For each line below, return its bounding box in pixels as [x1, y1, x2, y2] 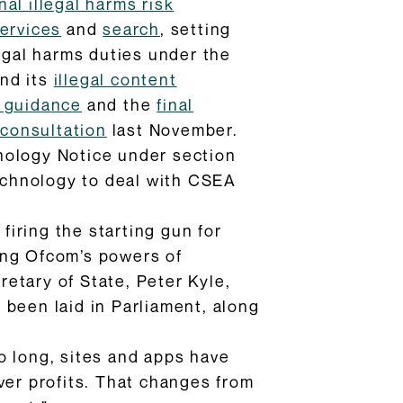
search [103, 19, 161, 39]
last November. [106, 120, 238, 139]
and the [82, 94, 157, 114]
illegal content [53, 69, 177, 89]
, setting [160, 19, 232, 39]
